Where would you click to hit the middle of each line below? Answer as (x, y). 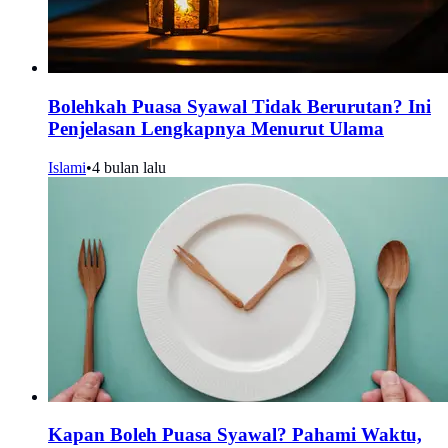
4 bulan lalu (129, 167)
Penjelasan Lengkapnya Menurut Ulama (216, 128)
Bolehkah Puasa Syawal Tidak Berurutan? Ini (239, 106)
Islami (67, 167)
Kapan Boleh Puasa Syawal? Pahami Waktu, (235, 435)
